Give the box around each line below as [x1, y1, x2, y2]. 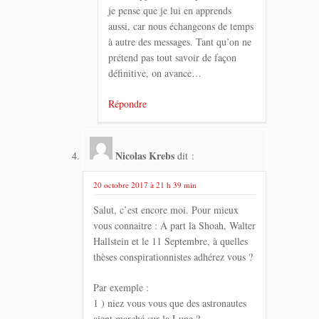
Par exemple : [93, 281, 149, 295]
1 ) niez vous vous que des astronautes [93, 296, 246, 310]
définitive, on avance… [108, 66, 202, 80]
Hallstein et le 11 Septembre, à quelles [93, 234, 248, 249]
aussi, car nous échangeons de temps [108, 19, 253, 33]
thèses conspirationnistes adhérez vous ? [93, 250, 253, 264]
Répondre [108, 96, 147, 110]
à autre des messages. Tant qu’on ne [108, 34, 251, 48]
